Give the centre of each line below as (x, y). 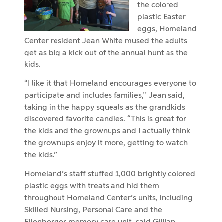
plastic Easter (162, 17)
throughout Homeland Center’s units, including (109, 198)
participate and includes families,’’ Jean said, (105, 96)
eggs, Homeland (167, 29)
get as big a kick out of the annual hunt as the (106, 53)
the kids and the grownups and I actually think (107, 132)
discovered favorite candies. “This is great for (105, 120)
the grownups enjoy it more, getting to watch (106, 143)
